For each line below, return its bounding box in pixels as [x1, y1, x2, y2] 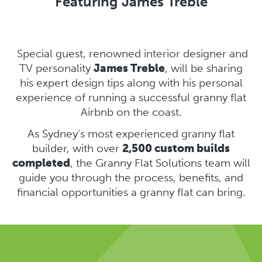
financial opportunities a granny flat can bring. [16, 185, 246, 199]
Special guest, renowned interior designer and [14, 47, 248, 61]
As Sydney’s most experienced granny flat [27, 127, 235, 141]
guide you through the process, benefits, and [19, 171, 243, 185]
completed [12, 156, 70, 170]
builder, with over [32, 142, 122, 156]
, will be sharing [165, 61, 243, 75]
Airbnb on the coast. [80, 105, 182, 119]
